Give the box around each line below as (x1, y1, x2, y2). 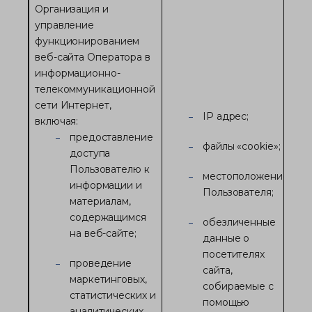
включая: (35, 115, 79, 127)
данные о (203, 232, 250, 244)
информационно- (35, 67, 120, 79)
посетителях (203, 248, 265, 260)
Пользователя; (203, 186, 274, 198)
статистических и (70, 289, 156, 302)
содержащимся (70, 211, 146, 224)
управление (35, 19, 94, 31)
